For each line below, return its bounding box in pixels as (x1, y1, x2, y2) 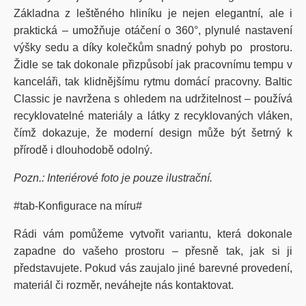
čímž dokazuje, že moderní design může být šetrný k (14, 127, 292, 139)
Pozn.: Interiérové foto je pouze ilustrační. (14, 172, 212, 184)
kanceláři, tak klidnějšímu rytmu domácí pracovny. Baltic (14, 76, 292, 87)
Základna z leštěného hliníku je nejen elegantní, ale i (14, 8, 292, 19)
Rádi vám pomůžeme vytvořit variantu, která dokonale (14, 228, 292, 240)
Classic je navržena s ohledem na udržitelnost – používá (14, 93, 292, 105)
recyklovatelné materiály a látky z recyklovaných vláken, (14, 110, 292, 122)
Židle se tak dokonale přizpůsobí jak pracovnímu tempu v (14, 59, 292, 70)
